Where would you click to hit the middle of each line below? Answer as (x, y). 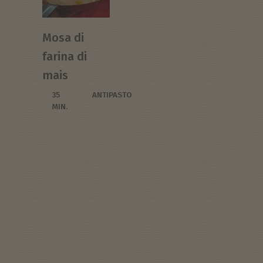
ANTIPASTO (112, 95)
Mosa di (63, 38)
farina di (65, 57)
